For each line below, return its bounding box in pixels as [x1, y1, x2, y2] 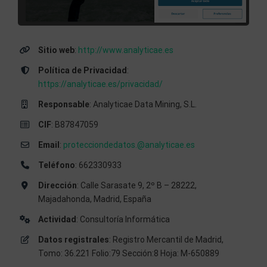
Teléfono [38, 160, 75, 170]
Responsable [38, 100, 89, 110]
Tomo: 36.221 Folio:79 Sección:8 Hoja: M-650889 [38, 249, 219, 259]
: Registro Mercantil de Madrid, [108, 235, 223, 245]
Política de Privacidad [38, 66, 127, 76]
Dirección [38, 181, 77, 191]
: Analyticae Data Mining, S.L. [89, 100, 197, 110]
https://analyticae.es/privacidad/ [38, 79, 163, 89]
